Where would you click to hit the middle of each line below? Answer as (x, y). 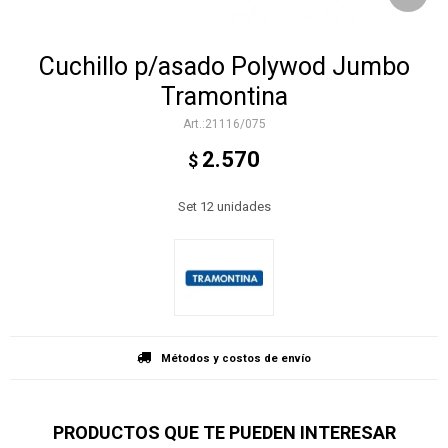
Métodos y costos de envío (236, 358)
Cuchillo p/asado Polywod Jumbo (224, 66)
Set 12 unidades (224, 206)
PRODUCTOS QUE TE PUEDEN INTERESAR (224, 432)
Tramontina (224, 96)
